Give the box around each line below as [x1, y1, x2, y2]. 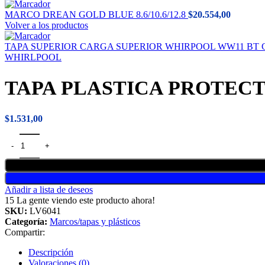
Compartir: [5, 227, 45, 237]
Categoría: [5, 216, 47, 227]
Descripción [28, 247, 73, 257]
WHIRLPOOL [5, 52, 62, 63]
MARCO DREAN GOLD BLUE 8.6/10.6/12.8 [5, 9, 188, 20]
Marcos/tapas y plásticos [50, 216, 140, 227]
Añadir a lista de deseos [5, 184, 93, 195]
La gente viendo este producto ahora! [17, 195, 155, 205]
